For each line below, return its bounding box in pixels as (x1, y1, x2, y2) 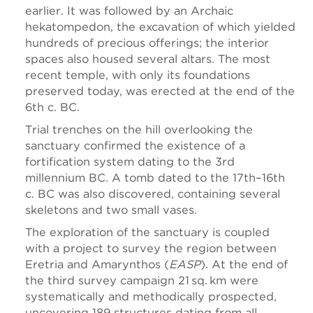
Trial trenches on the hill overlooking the (25, 122, 253, 136)
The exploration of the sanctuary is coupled (25, 225, 270, 239)
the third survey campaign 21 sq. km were (25, 273, 259, 287)
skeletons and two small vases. (25, 203, 197, 217)
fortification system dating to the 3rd (25, 154, 235, 168)
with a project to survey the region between (25, 241, 277, 255)
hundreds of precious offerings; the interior (25, 36, 269, 50)
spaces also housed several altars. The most (25, 52, 270, 66)
